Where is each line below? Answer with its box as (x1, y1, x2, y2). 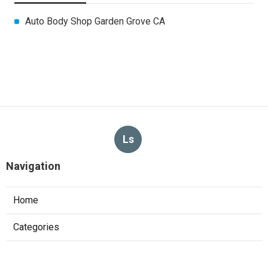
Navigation (6, 159, 60, 172)
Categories (13, 221, 59, 233)
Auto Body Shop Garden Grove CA (25, 15, 165, 27)
